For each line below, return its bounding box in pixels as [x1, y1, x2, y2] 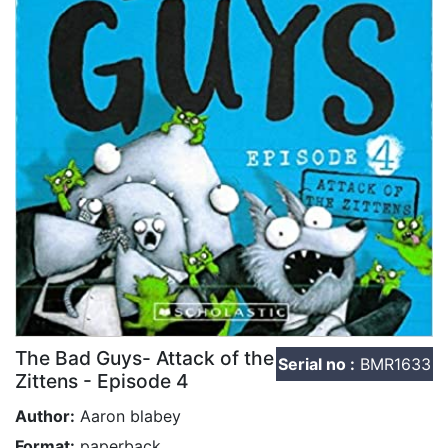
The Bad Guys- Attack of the [15, 345, 274, 370]
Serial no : [278, 353, 355, 374]
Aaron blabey [75, 405, 181, 426]
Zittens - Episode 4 [15, 368, 189, 393]
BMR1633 [355, 353, 431, 374]
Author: [15, 405, 75, 426]
